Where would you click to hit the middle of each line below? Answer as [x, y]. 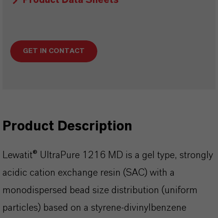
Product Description [67, 127]
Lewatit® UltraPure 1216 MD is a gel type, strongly [108, 155]
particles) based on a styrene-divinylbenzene [94, 208]
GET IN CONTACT [54, 51]
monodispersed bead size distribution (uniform [100, 190]
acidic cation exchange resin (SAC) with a [89, 173]
